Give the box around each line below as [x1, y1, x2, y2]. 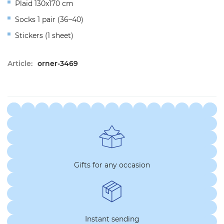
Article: [7, 59, 32, 68]
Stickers [15, 31, 43, 40]
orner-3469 [37, 59, 78, 68]
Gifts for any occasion [74, 160, 150, 170]
